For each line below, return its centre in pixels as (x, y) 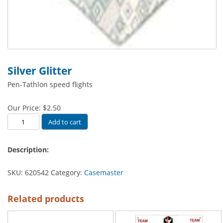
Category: (67, 173)
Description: (28, 150)
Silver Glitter (40, 71)
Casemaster (104, 173)
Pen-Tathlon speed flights (50, 84)
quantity (21, 142)
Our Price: (25, 108)
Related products (46, 199)
